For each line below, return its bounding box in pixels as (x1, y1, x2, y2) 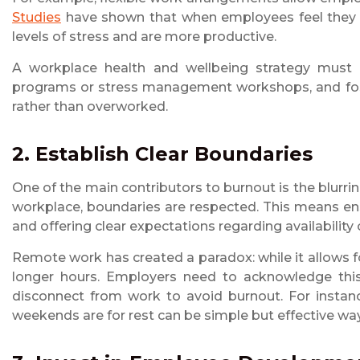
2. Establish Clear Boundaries (12, 142, 313, 166)
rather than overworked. (12, 99, 168, 115)
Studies (12, 10, 61, 26)
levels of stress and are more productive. (12, 29, 276, 45)
